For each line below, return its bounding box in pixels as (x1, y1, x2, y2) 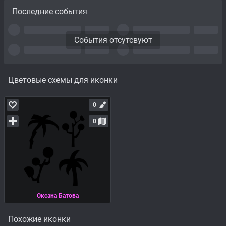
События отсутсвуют (74, 35, 152, 45)
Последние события (12, 7, 87, 17)
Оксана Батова (36, 192, 79, 200)
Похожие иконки (8, 214, 71, 224)
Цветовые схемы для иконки (8, 75, 118, 85)
